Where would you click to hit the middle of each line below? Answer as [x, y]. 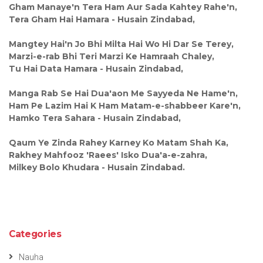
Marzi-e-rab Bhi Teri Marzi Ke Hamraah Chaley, [112, 56]
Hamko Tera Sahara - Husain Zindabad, [95, 118]
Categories [35, 234]
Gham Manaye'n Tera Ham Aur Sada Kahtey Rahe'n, [123, 7]
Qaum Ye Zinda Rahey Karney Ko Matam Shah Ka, [119, 142]
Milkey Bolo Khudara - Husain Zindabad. [97, 167]
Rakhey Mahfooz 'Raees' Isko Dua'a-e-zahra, [108, 155]
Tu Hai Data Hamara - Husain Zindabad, [96, 68]
